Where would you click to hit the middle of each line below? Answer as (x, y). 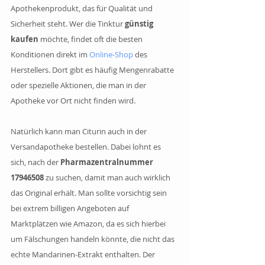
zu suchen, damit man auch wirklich (108, 177)
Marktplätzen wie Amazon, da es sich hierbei (89, 223)
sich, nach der (35, 162)
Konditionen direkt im (50, 54)
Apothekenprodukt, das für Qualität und (83, 8)
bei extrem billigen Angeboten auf (71, 208)
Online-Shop (111, 54)
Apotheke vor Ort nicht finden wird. (73, 100)
